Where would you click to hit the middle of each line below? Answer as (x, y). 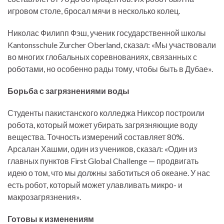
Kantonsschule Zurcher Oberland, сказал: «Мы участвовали (112, 45)
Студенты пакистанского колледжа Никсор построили (106, 113)
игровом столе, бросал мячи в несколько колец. (94, 11)
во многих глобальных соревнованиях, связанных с (102, 57)
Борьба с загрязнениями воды (68, 91)
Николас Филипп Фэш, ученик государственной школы (107, 33)
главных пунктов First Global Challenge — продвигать (103, 161)
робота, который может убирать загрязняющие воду (102, 125)
